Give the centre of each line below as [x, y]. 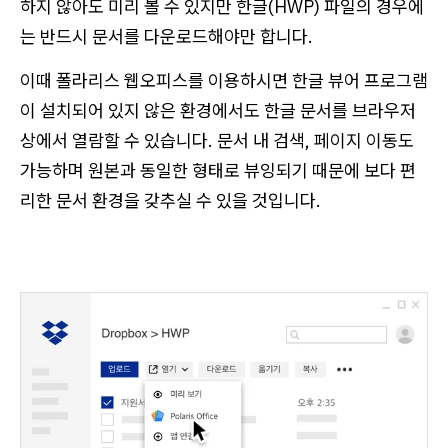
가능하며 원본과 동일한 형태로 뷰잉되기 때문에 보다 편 [218, 170]
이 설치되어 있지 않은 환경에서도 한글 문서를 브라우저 [218, 110]
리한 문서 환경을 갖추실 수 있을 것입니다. [170, 200]
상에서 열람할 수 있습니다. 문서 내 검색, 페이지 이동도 [217, 140]
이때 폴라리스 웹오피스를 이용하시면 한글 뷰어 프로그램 [224, 80]
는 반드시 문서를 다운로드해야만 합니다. [166, 36]
